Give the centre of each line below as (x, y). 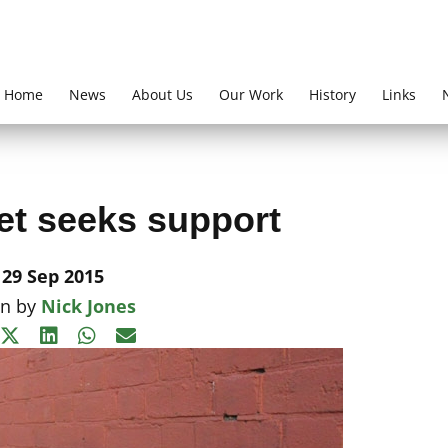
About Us (162, 94)
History (332, 94)
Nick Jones (89, 306)
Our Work (251, 94)
